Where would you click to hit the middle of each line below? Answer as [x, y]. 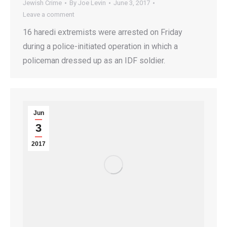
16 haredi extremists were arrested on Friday [103, 32]
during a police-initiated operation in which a [100, 47]
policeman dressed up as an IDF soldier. [94, 61]
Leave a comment [49, 15]
